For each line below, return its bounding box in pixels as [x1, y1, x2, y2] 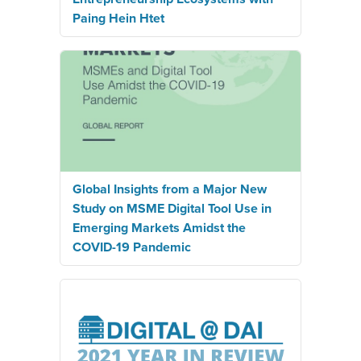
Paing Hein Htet [73, 10, 164, 27]
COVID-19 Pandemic [73, 239, 191, 255]
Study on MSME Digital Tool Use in [73, 200, 272, 217]
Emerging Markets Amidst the [73, 219, 246, 236]
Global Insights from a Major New [73, 180, 267, 197]
